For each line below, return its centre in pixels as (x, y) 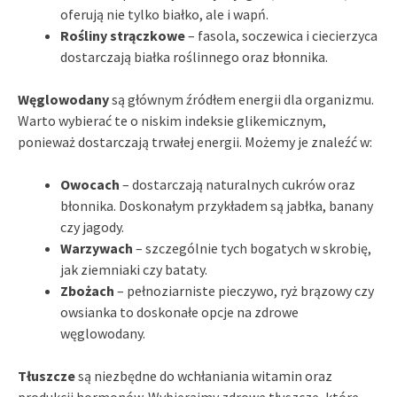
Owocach (90, 184)
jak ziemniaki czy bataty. (134, 269)
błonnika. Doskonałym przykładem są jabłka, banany (217, 205)
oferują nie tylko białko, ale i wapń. (164, 14)
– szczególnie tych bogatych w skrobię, (252, 248)
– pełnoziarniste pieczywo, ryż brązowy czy (244, 290)
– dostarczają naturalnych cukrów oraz (237, 184)
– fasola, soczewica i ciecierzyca (281, 35)
